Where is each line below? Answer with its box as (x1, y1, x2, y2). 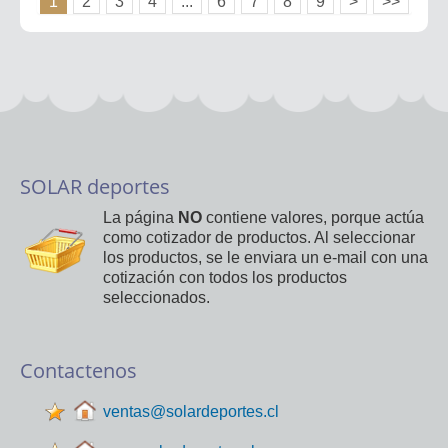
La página (103, 208, 178, 226)
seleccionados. (103, 288, 210, 306)
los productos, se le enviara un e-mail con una (103, 248, 428, 266)
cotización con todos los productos (103, 268, 347, 286)
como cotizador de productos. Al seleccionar (103, 228, 415, 246)
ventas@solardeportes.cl (103, 402, 279, 420)
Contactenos (20, 356, 137, 384)
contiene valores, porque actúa (202, 208, 424, 226)
